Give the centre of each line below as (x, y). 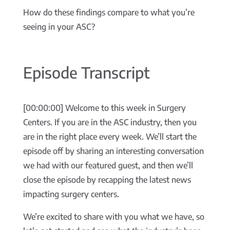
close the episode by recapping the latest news (107, 180)
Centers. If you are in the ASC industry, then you (110, 122)
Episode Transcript (86, 73)
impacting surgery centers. (71, 194)
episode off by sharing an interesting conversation (113, 151)
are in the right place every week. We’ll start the (110, 137)
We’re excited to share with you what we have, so (113, 217)
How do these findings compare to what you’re (109, 13)
